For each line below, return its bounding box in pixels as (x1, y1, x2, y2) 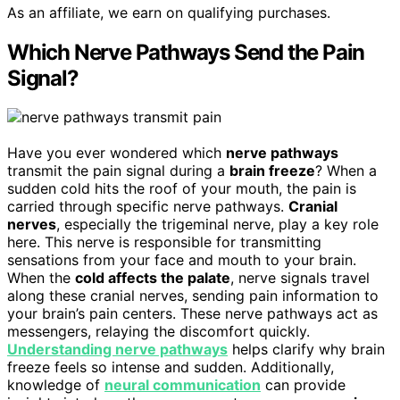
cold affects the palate (75, 269, 230, 287)
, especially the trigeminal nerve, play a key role (56, 215, 379, 234)
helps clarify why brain (228, 340, 385, 359)
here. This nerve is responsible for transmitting (7, 233, 321, 252)
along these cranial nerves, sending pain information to (7, 287, 379, 305)
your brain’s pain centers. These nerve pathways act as (7, 304, 378, 323)
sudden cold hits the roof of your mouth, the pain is (7, 179, 356, 198)
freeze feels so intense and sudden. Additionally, (7, 358, 334, 377)
